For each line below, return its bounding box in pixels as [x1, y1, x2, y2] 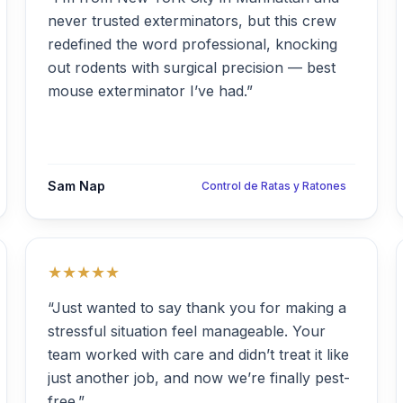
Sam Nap [48, 178, 105, 193]
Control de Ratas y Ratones [201, 179, 346, 193]
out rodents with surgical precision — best [48, 58, 336, 76]
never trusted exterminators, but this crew [48, 12, 336, 30]
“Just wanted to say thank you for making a [48, 299, 346, 317]
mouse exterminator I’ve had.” [48, 82, 253, 100]
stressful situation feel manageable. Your [48, 322, 326, 340]
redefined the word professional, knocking [48, 35, 337, 53]
